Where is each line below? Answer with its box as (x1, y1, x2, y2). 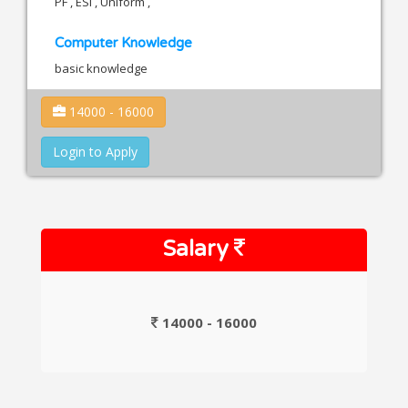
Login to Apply (53, 143, 138, 161)
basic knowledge (55, 59, 148, 76)
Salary (163, 236, 234, 263)
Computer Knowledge (55, 34, 192, 51)
